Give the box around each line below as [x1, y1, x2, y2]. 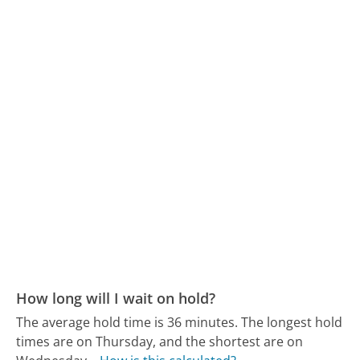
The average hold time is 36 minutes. [16, 313, 239, 332]
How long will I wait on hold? [16, 288, 216, 308]
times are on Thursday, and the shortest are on [16, 333, 304, 351]
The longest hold [241, 313, 343, 332]
